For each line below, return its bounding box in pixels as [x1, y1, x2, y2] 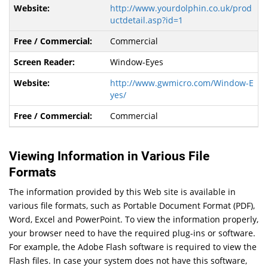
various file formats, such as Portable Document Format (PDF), [9, 199, 255, 211]
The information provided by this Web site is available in [9, 185, 236, 197]
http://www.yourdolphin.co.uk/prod [109, 2, 252, 14]
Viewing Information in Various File [9, 149, 210, 164]
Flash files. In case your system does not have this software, [9, 254, 248, 266]
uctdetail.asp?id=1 [109, 14, 183, 26]
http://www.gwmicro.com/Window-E [109, 77, 254, 89]
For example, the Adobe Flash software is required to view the [9, 240, 257, 252]
